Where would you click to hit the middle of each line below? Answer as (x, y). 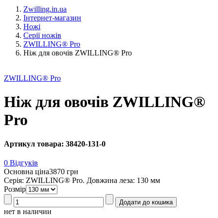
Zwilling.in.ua (45, 9)
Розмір (15, 189)
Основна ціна (27, 172)
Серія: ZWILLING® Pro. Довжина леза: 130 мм (82, 181)
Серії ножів (42, 35)
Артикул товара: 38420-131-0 (55, 144)
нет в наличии (28, 212)
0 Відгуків (21, 163)
